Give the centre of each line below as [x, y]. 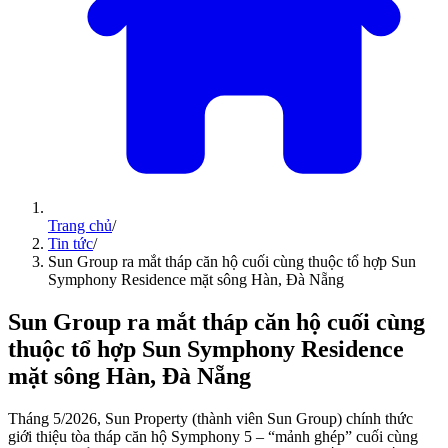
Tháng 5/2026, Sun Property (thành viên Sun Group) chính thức [210, 418]
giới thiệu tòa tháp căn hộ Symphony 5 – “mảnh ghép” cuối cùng [213, 436]
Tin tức [70, 243]
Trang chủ [80, 225]
